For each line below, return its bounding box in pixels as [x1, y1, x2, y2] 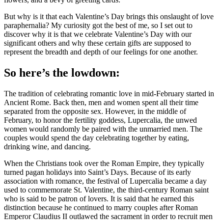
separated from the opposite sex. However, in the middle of [4, 107, 186, 115]
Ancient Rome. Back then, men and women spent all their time [4, 98, 198, 107]
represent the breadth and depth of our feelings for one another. [4, 48, 198, 56]
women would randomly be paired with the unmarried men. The [4, 124, 202, 133]
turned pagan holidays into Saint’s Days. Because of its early [4, 167, 191, 176]
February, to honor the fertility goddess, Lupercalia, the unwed [4, 115, 197, 124]
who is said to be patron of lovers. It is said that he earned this [4, 194, 194, 203]
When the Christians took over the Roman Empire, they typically [4, 159, 204, 167]
